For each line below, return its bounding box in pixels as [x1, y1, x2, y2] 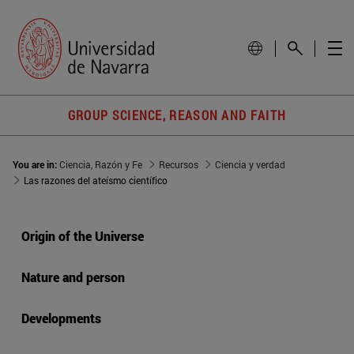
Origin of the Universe [21, 228, 144, 245]
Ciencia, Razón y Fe [59, 158, 142, 171]
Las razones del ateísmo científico [24, 174, 168, 187]
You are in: [13, 158, 59, 171]
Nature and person [21, 269, 125, 286]
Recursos [159, 158, 198, 171]
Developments [21, 310, 101, 327]
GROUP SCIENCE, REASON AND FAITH [67, 107, 287, 124]
